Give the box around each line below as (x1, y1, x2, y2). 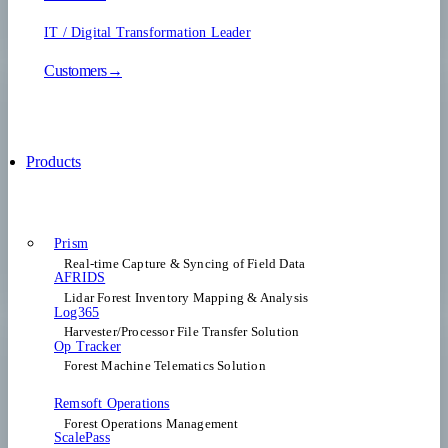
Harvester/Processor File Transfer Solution (64, 324, 300, 340)
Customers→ (44, 62, 122, 80)
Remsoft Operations (54, 395, 170, 411)
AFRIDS (54, 270, 106, 286)
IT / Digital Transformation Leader (44, 24, 251, 40)
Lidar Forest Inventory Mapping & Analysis (64, 289, 309, 305)
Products (26, 153, 81, 171)
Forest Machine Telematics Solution (64, 358, 266, 374)
